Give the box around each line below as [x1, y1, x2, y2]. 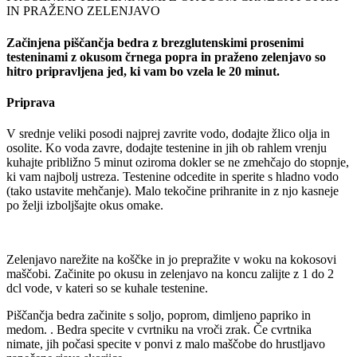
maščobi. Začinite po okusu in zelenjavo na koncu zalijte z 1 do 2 [6, 267, 334, 281]
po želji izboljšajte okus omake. [6, 198, 163, 213]
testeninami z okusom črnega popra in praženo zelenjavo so [6, 49, 326, 64]
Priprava [6, 95, 55, 109]
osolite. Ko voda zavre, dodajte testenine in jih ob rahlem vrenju [6, 141, 327, 155]
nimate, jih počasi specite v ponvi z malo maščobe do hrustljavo [6, 337, 325, 351]
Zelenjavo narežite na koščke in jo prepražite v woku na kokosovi [6, 253, 336, 267]
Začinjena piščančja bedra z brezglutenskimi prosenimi [6, 35, 304, 49]
